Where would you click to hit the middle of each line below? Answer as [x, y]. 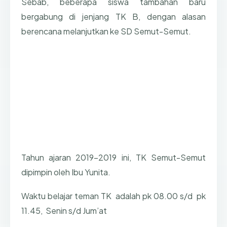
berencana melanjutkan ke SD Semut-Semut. [106, 31]
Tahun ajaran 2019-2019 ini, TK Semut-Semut [113, 158]
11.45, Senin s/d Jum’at [64, 210]
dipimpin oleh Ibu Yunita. [66, 172]
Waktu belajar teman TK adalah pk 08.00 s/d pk [113, 196]
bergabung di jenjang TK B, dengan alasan [113, 16]
